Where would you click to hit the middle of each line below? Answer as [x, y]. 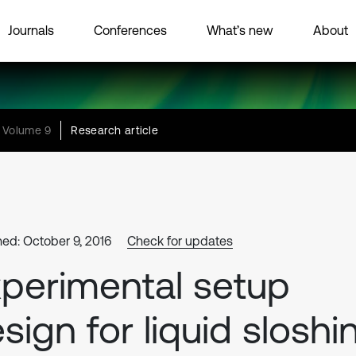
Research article [114, 130]
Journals [31, 30]
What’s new [240, 30]
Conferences [130, 30]
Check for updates [180, 241]
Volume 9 [27, 130]
